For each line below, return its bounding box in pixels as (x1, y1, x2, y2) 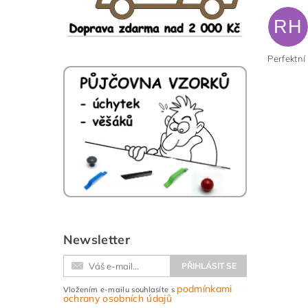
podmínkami (177, 282, 232, 295)
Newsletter (63, 231, 130, 247)
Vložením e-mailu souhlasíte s (63, 284, 177, 294)
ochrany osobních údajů (63, 291, 172, 305)
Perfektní (267, 53, 306, 65)
